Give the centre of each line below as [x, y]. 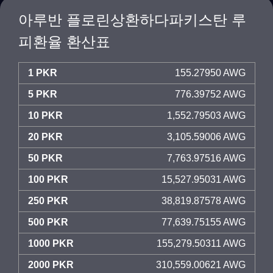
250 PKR [48, 201]
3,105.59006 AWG [206, 137]
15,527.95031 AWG [204, 179]
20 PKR [45, 137]
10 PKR [45, 115]
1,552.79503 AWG [206, 115]
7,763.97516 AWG [206, 158]
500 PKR [48, 222]
